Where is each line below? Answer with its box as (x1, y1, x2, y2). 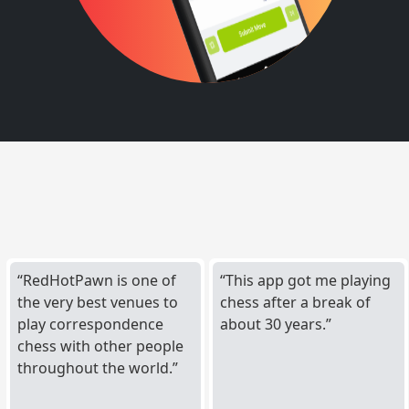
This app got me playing (225, 269, 392, 290)
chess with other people (16, 335, 184, 356)
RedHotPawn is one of (22, 269, 176, 290)
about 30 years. (220, 313, 327, 334)
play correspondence (16, 313, 163, 334)
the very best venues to (16, 291, 178, 312)
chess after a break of (220, 291, 372, 312)
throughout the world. (16, 357, 173, 378)
